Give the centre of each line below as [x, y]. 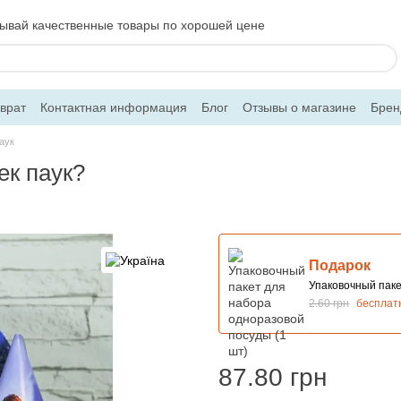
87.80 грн [273, 377]
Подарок [340, 265]
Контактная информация [114, 107]
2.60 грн [329, 303]
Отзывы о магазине [299, 107]
